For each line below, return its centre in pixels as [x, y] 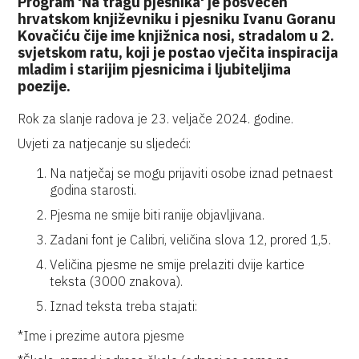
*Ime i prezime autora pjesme [101, 336]
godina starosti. [93, 190]
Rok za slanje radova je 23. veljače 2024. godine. [156, 119]
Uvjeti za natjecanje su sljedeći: [105, 143]
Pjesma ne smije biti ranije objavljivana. [157, 215]
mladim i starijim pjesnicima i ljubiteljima [155, 69]
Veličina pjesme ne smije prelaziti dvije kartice [177, 264]
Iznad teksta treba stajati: [124, 306]
